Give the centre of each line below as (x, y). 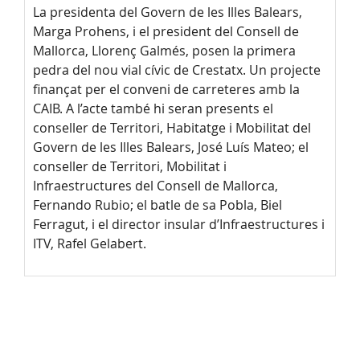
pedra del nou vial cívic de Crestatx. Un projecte (177, 70)
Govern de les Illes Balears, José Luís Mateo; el (171, 147)
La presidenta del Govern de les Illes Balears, (168, 12)
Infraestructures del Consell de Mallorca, (155, 186)
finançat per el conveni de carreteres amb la (166, 90)
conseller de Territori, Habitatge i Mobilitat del (172, 128)
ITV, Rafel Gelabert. (90, 244)
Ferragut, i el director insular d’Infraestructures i (179, 225)
